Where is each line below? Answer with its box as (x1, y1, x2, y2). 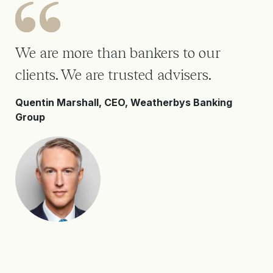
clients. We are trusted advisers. (15, 66, 211, 83)
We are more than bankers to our (15, 44, 220, 61)
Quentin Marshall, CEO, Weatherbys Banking (15, 96, 232, 108)
